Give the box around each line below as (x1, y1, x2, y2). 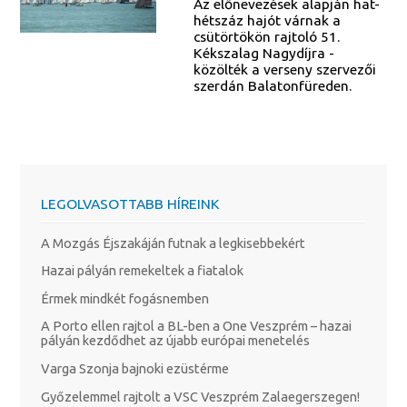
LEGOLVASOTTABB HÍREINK (40, 194, 220, 212)
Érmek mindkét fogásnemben (40, 290, 209, 306)
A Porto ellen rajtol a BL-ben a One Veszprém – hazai (40, 318, 352, 334)
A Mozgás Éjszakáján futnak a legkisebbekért (40, 234, 305, 251)
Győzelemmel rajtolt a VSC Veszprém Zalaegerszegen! (40, 388, 360, 404)
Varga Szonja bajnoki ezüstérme (40, 361, 229, 376)
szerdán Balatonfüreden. (193, 76, 352, 94)
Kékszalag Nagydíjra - (193, 44, 334, 61)
